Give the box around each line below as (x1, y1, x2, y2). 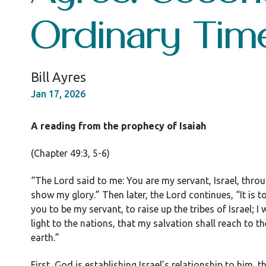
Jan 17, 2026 (31, 88, 85, 99)
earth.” (31, 232, 59, 243)
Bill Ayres (31, 69, 86, 84)
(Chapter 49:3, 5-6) (31, 148, 110, 159)
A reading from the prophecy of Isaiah (31, 121, 206, 131)
